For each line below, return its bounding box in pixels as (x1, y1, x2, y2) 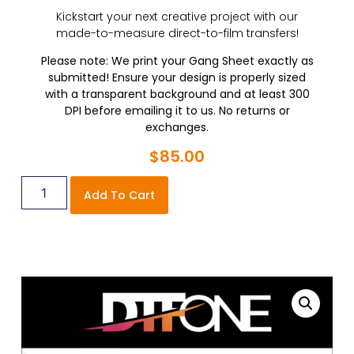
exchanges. (145, 119, 209, 136)
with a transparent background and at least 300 (44, 86, 310, 103)
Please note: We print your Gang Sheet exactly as (40, 53, 314, 70)
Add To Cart (83, 187, 155, 204)
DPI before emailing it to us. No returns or (64, 103, 290, 119)
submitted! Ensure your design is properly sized (48, 70, 306, 86)
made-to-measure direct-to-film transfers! (55, 24, 299, 41)
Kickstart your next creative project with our (56, 8, 298, 24)
